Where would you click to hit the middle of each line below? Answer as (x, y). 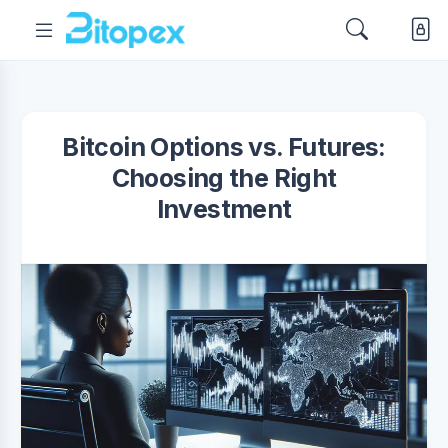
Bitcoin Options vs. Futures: (224, 147)
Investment (224, 209)
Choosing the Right (224, 178)
